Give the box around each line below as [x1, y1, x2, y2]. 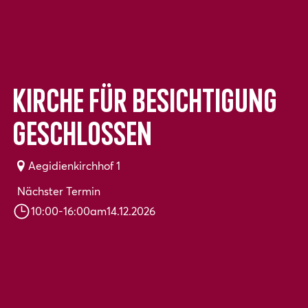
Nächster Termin [16, 184, 100, 198]
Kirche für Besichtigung [12, 87, 277, 121]
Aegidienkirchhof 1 [27, 159, 120, 173]
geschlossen [12, 120, 152, 154]
